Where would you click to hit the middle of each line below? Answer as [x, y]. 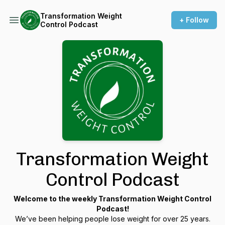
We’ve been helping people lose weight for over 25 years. [113, 219]
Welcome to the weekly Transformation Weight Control [113, 199]
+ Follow [194, 20]
